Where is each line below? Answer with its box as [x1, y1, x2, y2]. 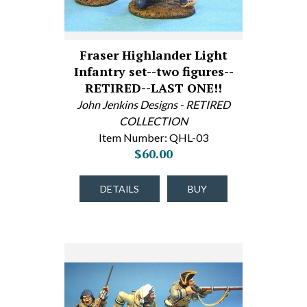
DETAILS [100, 183, 139, 195]
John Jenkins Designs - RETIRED [77, 98, 230, 111]
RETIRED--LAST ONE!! [85, 79, 222, 96]
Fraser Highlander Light [79, 47, 228, 63]
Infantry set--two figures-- [73, 63, 234, 79]
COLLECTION [119, 114, 188, 127]
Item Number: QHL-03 [99, 131, 208, 144]
